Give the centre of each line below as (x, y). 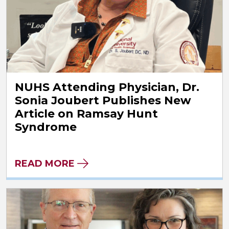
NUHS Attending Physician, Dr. (107, 87)
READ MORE (45, 163)
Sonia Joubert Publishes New (103, 100)
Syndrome (46, 127)
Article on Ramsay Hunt (86, 113)
